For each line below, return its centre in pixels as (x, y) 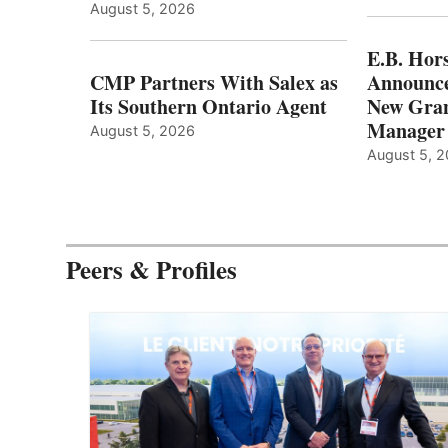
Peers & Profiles (151, 270)
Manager (406, 131)
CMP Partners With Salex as (214, 83)
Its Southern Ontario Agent (208, 107)
